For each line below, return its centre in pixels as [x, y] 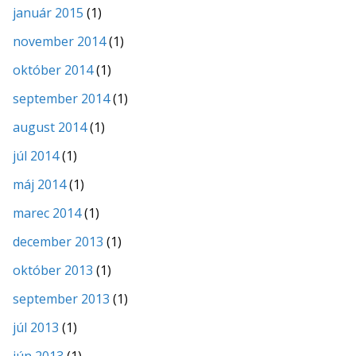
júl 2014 [36, 155]
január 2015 [48, 12]
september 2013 [61, 298]
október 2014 [53, 70]
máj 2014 [39, 184]
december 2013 [58, 241]
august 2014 [50, 127]
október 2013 [53, 270]
